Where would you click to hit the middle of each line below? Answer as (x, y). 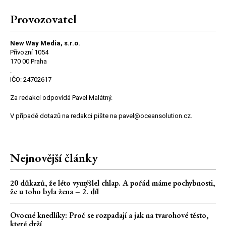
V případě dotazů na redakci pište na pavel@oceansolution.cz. (101, 116)
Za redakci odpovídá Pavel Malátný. (61, 97)
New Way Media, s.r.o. (45, 43)
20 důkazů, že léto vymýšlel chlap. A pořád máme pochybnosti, (112, 183)
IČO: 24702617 (31, 79)
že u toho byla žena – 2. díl (54, 191)
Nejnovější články (54, 157)
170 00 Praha (29, 61)
